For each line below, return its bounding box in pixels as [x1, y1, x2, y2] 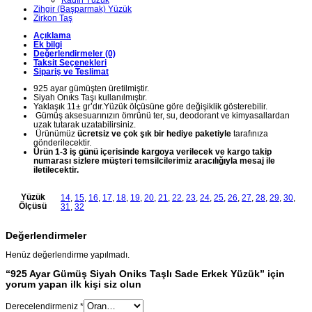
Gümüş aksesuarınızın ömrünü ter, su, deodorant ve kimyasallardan [36, 111, 290, 120]
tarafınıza [231, 129, 268, 139]
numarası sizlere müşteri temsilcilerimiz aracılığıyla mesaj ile [33, 156, 275, 166]
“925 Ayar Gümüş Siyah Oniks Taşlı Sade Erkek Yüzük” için [6, 269, 285, 280]
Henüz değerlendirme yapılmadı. [6, 250, 130, 260]
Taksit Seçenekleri [33, 57, 107, 67]
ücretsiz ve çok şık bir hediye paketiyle [75, 129, 231, 139]
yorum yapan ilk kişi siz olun [6, 279, 141, 290]
